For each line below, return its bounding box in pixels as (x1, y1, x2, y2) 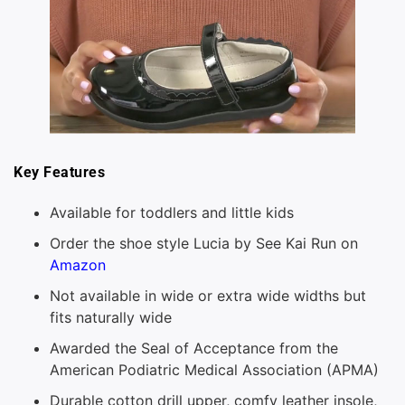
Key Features (14, 164, 105, 182)
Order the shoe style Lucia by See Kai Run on (50, 233, 358, 252)
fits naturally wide (50, 307, 172, 326)
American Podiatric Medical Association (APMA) (50, 360, 379, 379)
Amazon (50, 255, 106, 274)
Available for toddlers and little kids (50, 202, 294, 221)
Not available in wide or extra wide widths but (50, 286, 366, 305)
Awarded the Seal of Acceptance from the (50, 338, 338, 357)
